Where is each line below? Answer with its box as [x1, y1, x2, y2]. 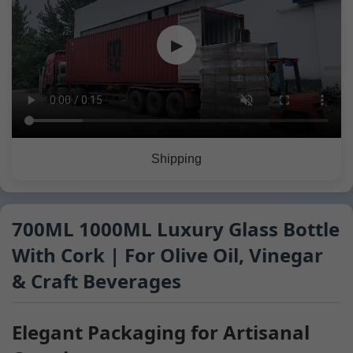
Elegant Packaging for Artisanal [12, 318, 310, 345]
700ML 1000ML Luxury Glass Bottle [12, 215, 340, 242]
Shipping [151, 151, 202, 165]
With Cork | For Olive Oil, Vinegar [12, 241, 323, 268]
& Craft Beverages [12, 267, 181, 294]
